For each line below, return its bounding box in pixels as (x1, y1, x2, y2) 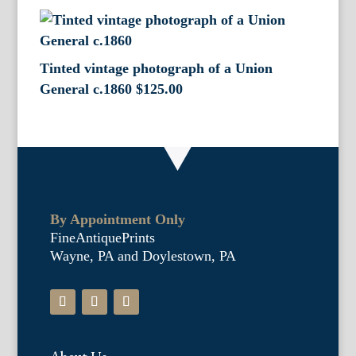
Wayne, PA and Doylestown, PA (49, 248, 236, 265)
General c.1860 (40, 81, 133, 98)
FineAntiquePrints (49, 230, 155, 246)
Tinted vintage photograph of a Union (40, 60, 273, 77)
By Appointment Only (49, 211, 185, 228)
